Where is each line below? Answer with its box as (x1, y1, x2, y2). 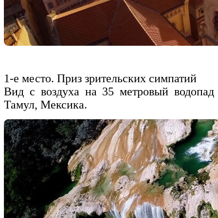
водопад (174, 85, 215, 98)
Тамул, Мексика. (4, 98, 87, 111)
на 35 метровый (79, 85, 175, 98)
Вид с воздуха (4, 85, 79, 98)
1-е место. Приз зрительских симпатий (4, 72, 197, 85)
